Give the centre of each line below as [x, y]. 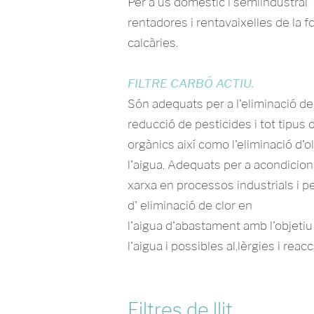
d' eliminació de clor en [190, 205]
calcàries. [153, 43]
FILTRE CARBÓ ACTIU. [191, 83]
